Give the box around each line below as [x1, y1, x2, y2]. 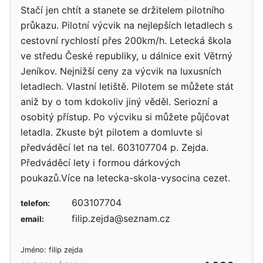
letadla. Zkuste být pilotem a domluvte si [21, 126, 203, 138]
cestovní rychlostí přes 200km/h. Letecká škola [21, 35, 231, 46]
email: [21, 214, 44, 224]
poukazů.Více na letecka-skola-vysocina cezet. [21, 172, 230, 184]
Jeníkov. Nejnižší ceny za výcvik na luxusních [21, 65, 221, 77]
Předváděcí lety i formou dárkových [21, 157, 180, 168]
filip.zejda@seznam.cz [68, 213, 170, 224]
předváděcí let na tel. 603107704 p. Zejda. [21, 141, 208, 153]
